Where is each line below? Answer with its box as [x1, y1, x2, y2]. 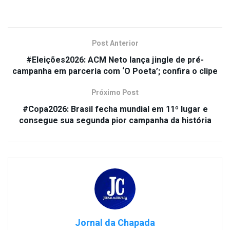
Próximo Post [91, 87, 139, 99]
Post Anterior [91, 38, 139, 49]
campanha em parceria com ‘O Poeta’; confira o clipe [12, 65, 218, 78]
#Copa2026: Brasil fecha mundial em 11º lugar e [22, 103, 208, 116]
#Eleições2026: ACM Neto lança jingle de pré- [26, 54, 204, 67]
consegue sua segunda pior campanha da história [18, 114, 212, 127]
